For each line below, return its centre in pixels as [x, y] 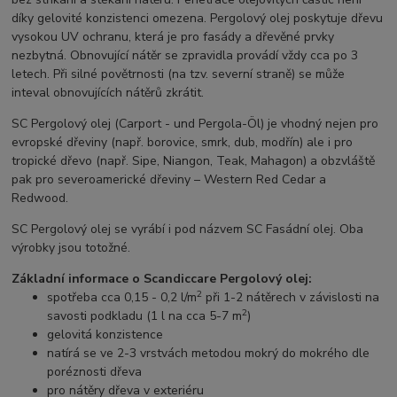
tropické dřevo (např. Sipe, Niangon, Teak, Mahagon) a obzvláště [194, 161]
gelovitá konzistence [105, 335]
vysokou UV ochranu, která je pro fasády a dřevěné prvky [173, 37]
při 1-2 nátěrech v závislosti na [291, 298]
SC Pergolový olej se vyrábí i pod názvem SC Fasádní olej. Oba [188, 230]
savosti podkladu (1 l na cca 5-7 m [145, 316]
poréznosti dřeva [95, 372]
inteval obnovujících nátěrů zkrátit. [108, 93]
